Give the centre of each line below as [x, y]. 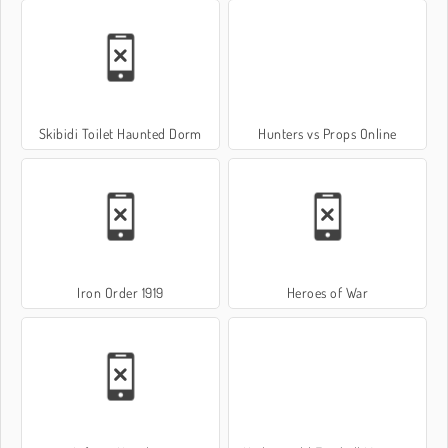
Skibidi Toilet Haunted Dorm [120, 134]
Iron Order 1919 [120, 293]
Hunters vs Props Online [327, 134]
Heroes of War [327, 293]
